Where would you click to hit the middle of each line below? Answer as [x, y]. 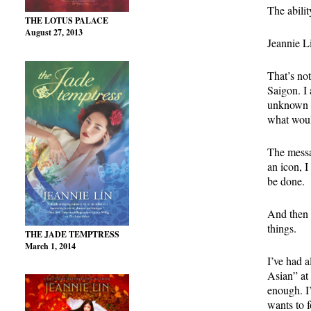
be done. [286, 181]
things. [282, 228]
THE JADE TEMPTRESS [72, 234]
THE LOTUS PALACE [67, 21]
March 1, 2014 [50, 246]
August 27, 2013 [54, 33]
